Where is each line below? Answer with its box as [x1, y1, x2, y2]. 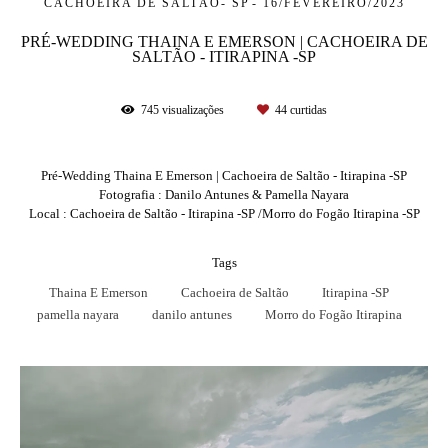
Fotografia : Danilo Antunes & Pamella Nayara [99, 186, 349, 202]
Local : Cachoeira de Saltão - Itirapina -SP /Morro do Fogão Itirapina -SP [28, 205, 420, 221]
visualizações [159, 102, 227, 117]
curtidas [287, 102, 327, 117]
